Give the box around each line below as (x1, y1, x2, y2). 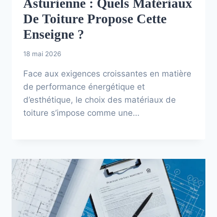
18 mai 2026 (23, 49, 61, 58)
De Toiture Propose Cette (23, 12, 167, 27)
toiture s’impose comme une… (23, 108, 139, 118)
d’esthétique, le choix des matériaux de (23, 94, 176, 105)
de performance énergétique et (23, 81, 145, 92)
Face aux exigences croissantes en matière (23, 68, 191, 78)
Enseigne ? (23, 27, 84, 42)
